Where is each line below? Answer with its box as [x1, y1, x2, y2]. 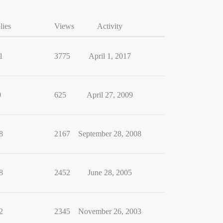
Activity [97, 22, 122, 30]
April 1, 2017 [88, 52, 131, 60]
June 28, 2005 [87, 168, 132, 177]
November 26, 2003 [78, 207, 141, 216]
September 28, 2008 [78, 129, 141, 138]
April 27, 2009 [86, 91, 133, 99]
